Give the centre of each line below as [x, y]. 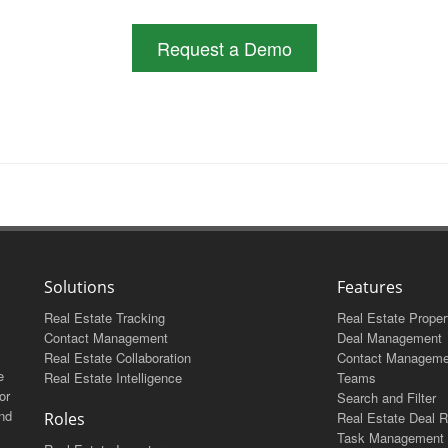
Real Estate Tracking [104, 317]
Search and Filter [386, 397]
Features [369, 286]
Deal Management [389, 337]
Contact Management [106, 337]
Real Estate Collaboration [117, 357]
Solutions [79, 286]
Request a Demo [224, 47]
